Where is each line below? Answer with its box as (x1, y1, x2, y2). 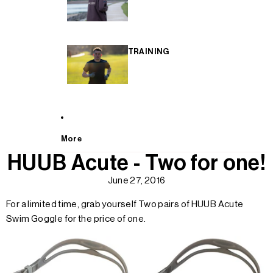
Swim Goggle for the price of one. (6, 214, 146, 224)
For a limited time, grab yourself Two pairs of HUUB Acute (6, 200, 244, 210)
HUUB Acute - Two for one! (7, 152, 266, 174)
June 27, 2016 (107, 176, 166, 186)
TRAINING (127, 47, 169, 55)
